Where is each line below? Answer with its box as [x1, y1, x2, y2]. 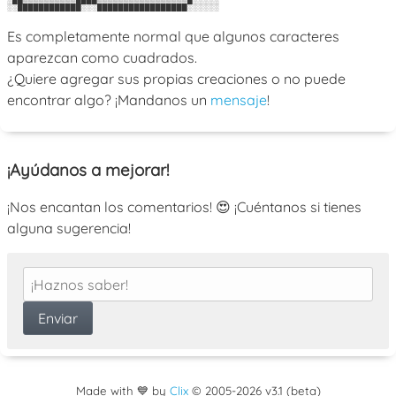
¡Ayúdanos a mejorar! [7, 158, 169, 180]
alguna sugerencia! [7, 219, 131, 238]
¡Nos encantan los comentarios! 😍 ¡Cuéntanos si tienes [7, 198, 362, 217]
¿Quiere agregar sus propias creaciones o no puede [7, 69, 346, 88]
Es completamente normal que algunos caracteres [7, 27, 339, 45]
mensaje [210, 90, 267, 109]
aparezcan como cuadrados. [7, 48, 197, 66]
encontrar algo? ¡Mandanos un [7, 90, 210, 109]
